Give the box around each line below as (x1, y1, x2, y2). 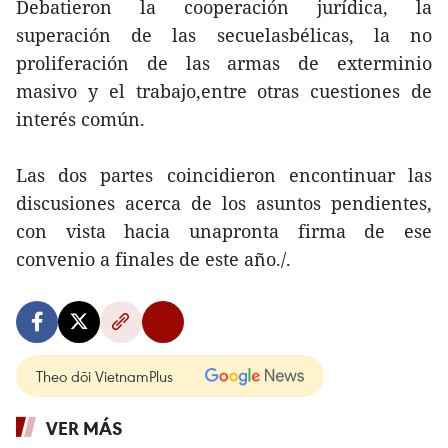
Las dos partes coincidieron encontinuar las (16, 163, 432, 187)
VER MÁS (46, 416, 123, 440)
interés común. (16, 107, 145, 131)
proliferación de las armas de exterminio (16, 51, 432, 75)
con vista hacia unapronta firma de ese (16, 219, 432, 243)
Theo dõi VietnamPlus (36, 366, 173, 386)
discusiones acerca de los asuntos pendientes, (16, 191, 432, 215)
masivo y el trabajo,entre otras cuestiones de (16, 79, 432, 103)
